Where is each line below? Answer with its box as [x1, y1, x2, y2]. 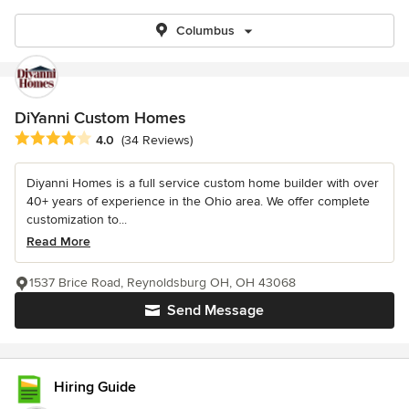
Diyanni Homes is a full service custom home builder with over [26, 175, 379, 192]
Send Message [167, 301, 264, 320]
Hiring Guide [54, 378, 136, 396]
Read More [26, 234, 90, 250]
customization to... [26, 212, 127, 228]
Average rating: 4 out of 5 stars [14, 130, 209, 149]
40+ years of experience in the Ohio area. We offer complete [26, 194, 370, 210]
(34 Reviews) [121, 132, 193, 149]
